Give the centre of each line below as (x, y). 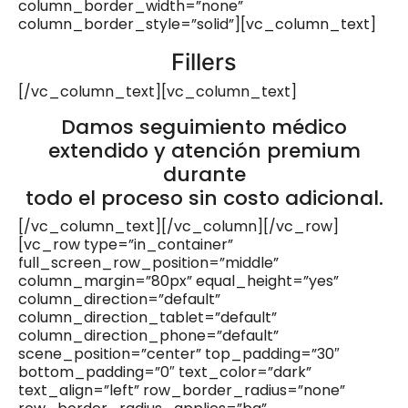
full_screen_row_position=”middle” (148, 263)
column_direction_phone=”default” (148, 336)
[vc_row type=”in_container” (126, 245)
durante (204, 175)
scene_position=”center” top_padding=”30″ (179, 354)
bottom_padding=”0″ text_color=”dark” (165, 372)
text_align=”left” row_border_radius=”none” (182, 391)
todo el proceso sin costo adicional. (204, 199)
